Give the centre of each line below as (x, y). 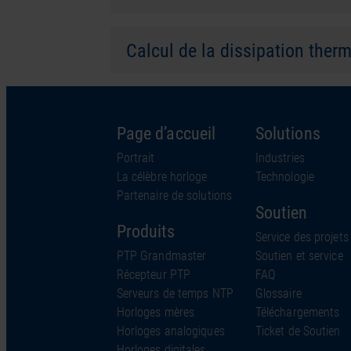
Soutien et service (299, 255)
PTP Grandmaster (161, 255)
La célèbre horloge (162, 176)
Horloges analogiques (170, 331)
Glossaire (278, 293)
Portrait (136, 157)
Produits (146, 231)
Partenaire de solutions (174, 195)
